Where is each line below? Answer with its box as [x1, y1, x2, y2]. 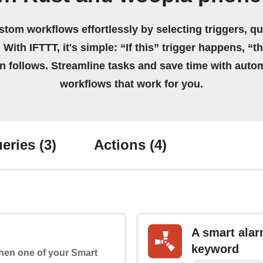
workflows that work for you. [60, 78, 203, 90]
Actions [94, 137, 150, 153]
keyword [191, 242, 239, 256]
